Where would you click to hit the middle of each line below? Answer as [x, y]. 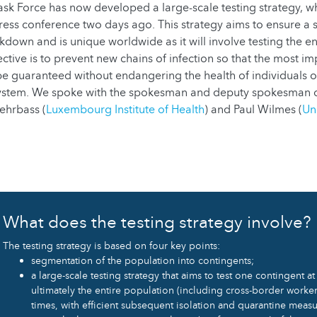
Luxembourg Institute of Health [125, 109]
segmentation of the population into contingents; [143, 260]
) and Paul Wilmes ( [253, 109]
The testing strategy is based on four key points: [111, 246]
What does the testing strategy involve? [157, 222]
